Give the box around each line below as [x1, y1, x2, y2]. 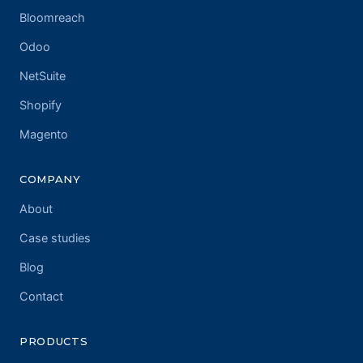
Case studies [19, 231, 91, 246]
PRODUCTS [19, 335, 88, 348]
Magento [19, 127, 68, 143]
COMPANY [19, 173, 81, 186]
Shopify [19, 98, 62, 113]
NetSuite [19, 69, 66, 84]
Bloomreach [19, 11, 85, 26]
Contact [19, 289, 63, 305]
